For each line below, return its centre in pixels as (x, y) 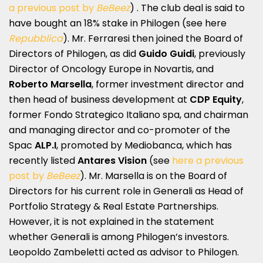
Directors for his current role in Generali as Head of (126, 191)
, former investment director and (168, 84)
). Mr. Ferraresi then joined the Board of (153, 38)
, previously (220, 53)
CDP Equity (216, 99)
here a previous (208, 160)
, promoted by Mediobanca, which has (144, 145)
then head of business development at (99, 99)
